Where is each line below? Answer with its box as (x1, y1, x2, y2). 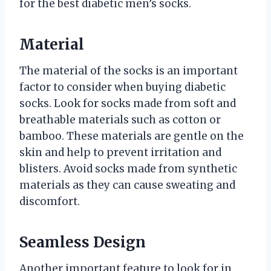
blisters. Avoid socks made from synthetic (19, 162, 237, 175)
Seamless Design (19, 232, 146, 252)
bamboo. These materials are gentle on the (19, 129, 244, 143)
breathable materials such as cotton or (19, 113, 221, 126)
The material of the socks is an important (19, 64, 238, 77)
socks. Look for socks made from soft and (19, 96, 236, 110)
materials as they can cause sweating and (19, 178, 235, 192)
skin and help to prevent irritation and (19, 145, 221, 159)
